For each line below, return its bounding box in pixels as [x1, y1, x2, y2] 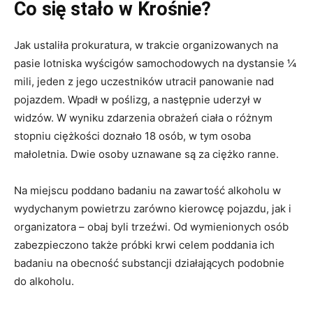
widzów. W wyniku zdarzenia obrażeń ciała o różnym [14, 111, 272, 125]
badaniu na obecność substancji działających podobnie [14, 256, 284, 270]
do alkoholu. [14, 275, 74, 289]
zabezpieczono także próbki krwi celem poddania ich [14, 238, 275, 252]
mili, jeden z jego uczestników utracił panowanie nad [14, 75, 274, 89]
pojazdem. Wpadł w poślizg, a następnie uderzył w [14, 93, 261, 107]
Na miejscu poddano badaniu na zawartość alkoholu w [14, 184, 281, 198]
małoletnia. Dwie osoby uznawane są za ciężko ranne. [14, 147, 284, 161]
